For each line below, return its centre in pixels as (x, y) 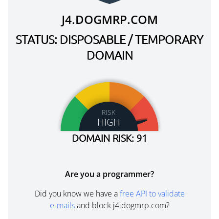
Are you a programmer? (109, 174)
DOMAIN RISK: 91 (109, 138)
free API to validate (152, 194)
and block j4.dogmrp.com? (122, 205)
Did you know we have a (77, 194)
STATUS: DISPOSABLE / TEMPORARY (109, 39)
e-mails (62, 205)
